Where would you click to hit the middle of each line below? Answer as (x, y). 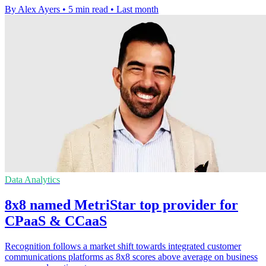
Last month (137, 9)
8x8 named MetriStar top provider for (121, 205)
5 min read (88, 9)
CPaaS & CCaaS (56, 221)
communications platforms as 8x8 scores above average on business (131, 257)
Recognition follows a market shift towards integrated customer (123, 246)
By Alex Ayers (32, 9)
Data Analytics (32, 180)
